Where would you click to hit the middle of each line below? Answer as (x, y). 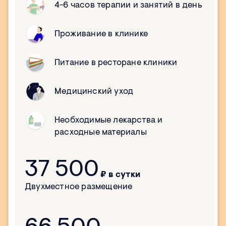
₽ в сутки (120, 175)
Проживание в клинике (101, 34)
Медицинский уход (94, 92)
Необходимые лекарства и (109, 121)
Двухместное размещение (79, 187)
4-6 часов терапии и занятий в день (128, 6)
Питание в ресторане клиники (116, 63)
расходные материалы (101, 133)
